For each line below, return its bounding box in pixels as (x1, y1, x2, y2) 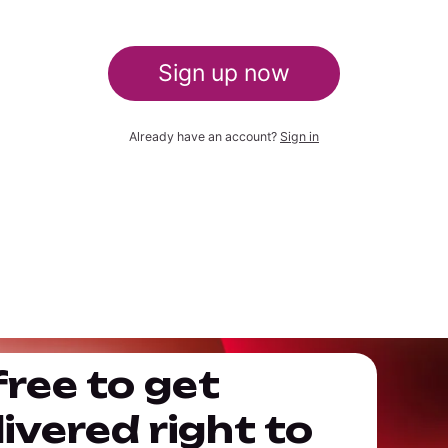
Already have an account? (129, 128, 280, 144)
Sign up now (158, 59, 290, 88)
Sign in (280, 128, 319, 144)
